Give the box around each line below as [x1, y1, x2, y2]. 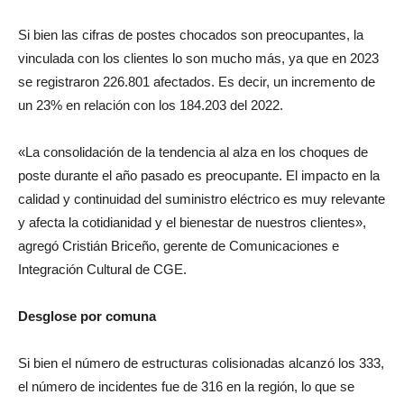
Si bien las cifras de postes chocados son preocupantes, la [18, 27, 363, 42]
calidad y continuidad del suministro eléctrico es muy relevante [18, 191, 385, 207]
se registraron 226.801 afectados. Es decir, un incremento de [18, 74, 375, 89]
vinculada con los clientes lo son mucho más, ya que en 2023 [18, 50, 379, 66]
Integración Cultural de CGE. [18, 262, 187, 277]
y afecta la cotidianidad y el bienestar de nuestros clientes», [18, 215, 366, 230]
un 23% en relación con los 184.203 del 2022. [18, 97, 283, 113]
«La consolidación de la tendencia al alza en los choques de [18, 144, 368, 160]
